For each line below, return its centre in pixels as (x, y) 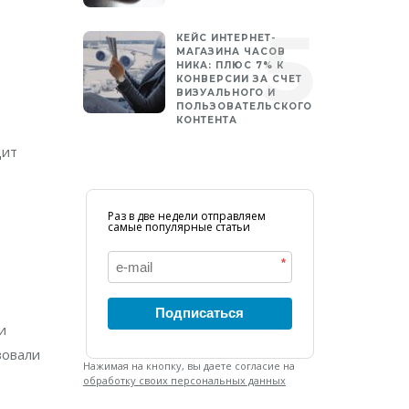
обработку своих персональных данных (184, 380)
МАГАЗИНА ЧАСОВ (231, 52)
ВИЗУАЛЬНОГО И (226, 93)
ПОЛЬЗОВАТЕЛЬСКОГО (244, 106)
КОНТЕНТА (207, 120)
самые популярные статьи (178, 227)
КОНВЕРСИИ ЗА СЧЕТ (239, 79)
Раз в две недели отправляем (186, 216)
